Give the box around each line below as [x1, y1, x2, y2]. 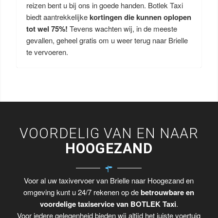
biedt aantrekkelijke [26, 12, 90, 22]
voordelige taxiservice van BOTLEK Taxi [39, 199, 176, 210]
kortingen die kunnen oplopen [89, 12, 191, 22]
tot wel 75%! [26, 23, 70, 34]
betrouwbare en [141, 187, 195, 198]
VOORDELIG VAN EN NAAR [19, 125, 199, 142]
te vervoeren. [26, 47, 68, 57]
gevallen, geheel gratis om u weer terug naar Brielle [26, 35, 188, 45]
